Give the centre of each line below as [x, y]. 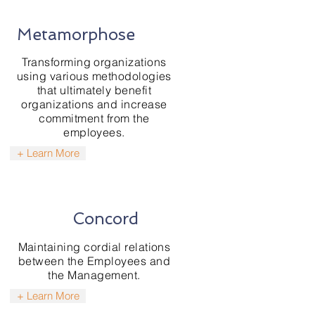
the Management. [94, 275]
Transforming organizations [94, 62]
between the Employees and [94, 261]
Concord [105, 218]
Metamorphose [76, 34]
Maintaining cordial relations [94, 247]
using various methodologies [94, 76]
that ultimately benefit [94, 90]
